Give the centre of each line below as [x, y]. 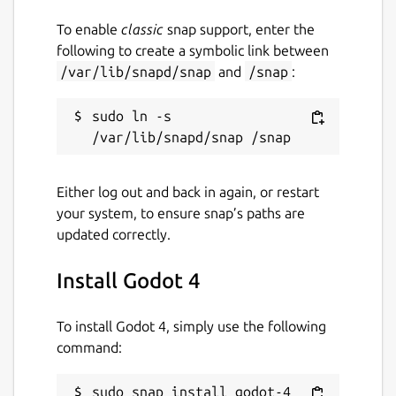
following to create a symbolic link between [193, 50]
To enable [89, 29]
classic [142, 29]
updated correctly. [114, 234]
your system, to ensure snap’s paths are [181, 213]
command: [89, 347]
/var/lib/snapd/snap [136, 71]
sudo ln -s [132, 115]
